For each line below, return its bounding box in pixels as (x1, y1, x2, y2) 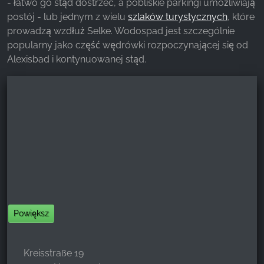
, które (227, 11, 255, 23)
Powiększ (13, 209, 49, 219)
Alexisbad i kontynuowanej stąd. (7, 54, 146, 65)
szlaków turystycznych (128, 11, 227, 23)
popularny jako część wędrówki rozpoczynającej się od (7, 39, 248, 51)
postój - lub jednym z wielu (7, 11, 128, 23)
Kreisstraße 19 (24, 247, 84, 259)
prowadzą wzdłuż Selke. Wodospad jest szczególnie (7, 25, 235, 37)
